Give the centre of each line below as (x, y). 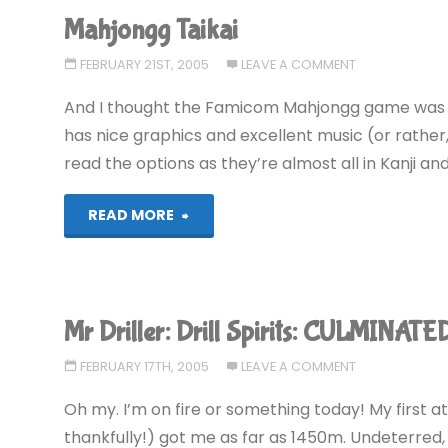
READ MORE (131, 215)
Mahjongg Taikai (151, 31)
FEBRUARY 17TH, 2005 (144, 366)
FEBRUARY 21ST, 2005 (144, 65)
